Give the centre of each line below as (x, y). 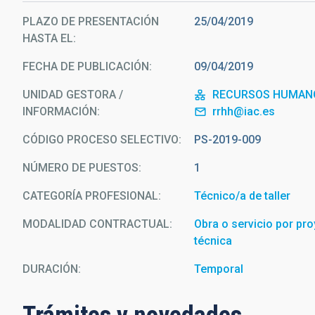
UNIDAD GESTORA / (73, 95)
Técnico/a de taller (243, 196)
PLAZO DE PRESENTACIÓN (91, 21)
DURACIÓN (50, 269)
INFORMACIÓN (60, 111)
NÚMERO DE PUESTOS (81, 168)
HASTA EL (48, 38)
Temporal (219, 269)
